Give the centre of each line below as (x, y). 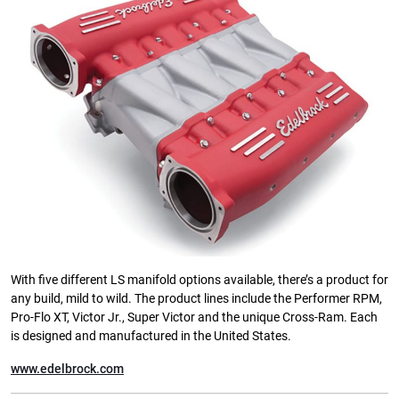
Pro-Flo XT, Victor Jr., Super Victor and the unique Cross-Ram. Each (194, 317)
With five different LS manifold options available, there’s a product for (199, 280)
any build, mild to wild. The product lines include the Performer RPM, (196, 298)
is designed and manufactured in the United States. (151, 336)
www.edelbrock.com (67, 369)
